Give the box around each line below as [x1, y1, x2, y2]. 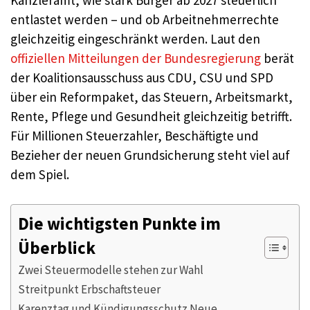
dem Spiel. [10, 166, 69, 183]
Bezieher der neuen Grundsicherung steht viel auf [10, 147, 290, 163]
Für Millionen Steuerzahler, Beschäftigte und [10, 127, 259, 144]
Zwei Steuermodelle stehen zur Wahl [18, 262, 203, 277]
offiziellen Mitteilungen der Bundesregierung [10, 50, 261, 66]
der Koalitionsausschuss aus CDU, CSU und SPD [10, 69, 273, 86]
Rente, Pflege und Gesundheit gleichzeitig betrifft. [10, 108, 292, 125]
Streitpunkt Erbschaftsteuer [18, 281, 161, 297]
